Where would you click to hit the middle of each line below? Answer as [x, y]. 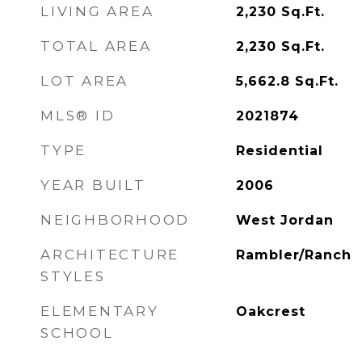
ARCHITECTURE [110, 255]
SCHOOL [77, 333]
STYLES [73, 276]
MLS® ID [78, 116]
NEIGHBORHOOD [115, 220]
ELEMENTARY [100, 311]
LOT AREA [84, 81]
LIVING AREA [97, 11]
